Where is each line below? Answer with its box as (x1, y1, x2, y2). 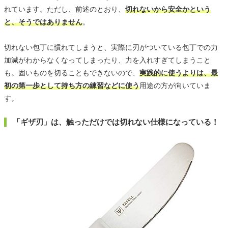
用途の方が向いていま (139, 81, 211, 90)
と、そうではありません (4, 18, 82, 26)
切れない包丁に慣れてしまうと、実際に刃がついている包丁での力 (4, 43, 218, 52)
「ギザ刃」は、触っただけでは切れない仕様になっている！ (13, 118, 219, 127)
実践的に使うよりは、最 (139, 69, 218, 77)
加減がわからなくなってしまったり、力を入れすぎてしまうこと (4, 56, 211, 65)
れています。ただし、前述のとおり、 (4, 5, 125, 14)
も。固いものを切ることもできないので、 (4, 69, 139, 77)
